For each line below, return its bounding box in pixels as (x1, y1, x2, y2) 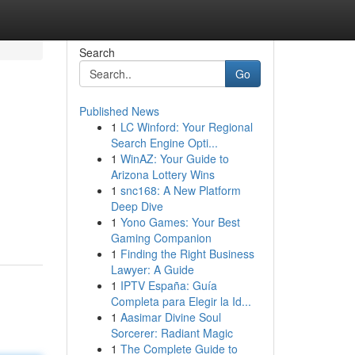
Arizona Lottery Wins (110, 166, 215, 182)
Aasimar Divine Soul (120, 309, 221, 325)
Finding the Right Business (120, 246, 254, 261)
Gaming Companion (110, 230, 212, 246)
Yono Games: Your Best (120, 214, 240, 230)
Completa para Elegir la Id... (110, 293, 251, 309)
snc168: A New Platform (120, 182, 241, 198)
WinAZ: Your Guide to (120, 151, 229, 166)
